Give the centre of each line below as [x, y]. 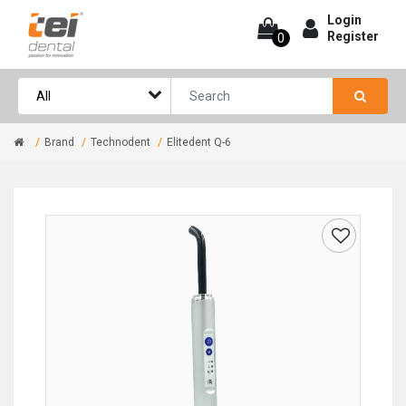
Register [353, 36]
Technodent [121, 142]
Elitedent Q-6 [199, 142]
